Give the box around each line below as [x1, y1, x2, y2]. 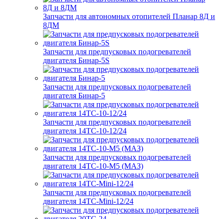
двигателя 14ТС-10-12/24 [43, 127, 127, 135]
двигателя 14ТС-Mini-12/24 [43, 197, 133, 206]
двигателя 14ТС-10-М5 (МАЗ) [43, 162, 143, 171]
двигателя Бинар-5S [43, 56, 109, 65]
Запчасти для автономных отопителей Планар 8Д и [43, 12, 215, 21]
